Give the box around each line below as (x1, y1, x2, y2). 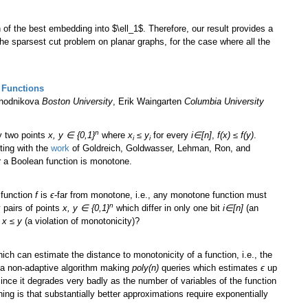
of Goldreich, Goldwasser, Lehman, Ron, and (69, 143, 250, 154)
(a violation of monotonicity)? (22, 216, 142, 227)
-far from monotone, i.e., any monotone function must (54, 190, 267, 201)
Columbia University (184, 96, 264, 107)
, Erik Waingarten (113, 96, 184, 107)
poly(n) (132, 263, 159, 274)
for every (151, 130, 191, 141)
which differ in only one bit (113, 203, 223, 214)
